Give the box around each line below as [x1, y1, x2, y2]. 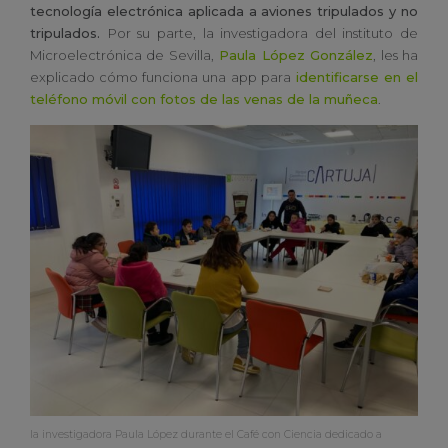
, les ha [373, 47, 419, 64]
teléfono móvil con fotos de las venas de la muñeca [30, 91, 378, 108]
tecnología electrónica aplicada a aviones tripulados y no [30, 3, 418, 20]
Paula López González [213, 47, 374, 64]
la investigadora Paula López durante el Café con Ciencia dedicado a [30, 428, 382, 442]
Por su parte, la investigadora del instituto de [107, 25, 418, 42]
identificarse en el [290, 69, 418, 86]
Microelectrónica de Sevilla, [30, 47, 214, 64]
